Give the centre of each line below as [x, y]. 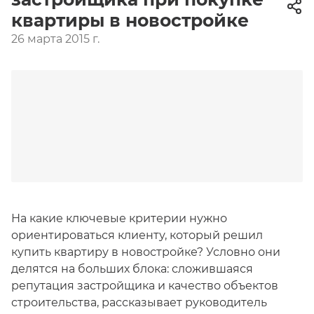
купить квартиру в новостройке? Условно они [146, 252]
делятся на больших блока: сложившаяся [132, 269]
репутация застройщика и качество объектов [145, 286]
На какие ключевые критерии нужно [119, 218]
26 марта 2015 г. [55, 39]
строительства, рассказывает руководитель [139, 302]
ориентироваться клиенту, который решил [137, 235]
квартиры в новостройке [130, 20]
